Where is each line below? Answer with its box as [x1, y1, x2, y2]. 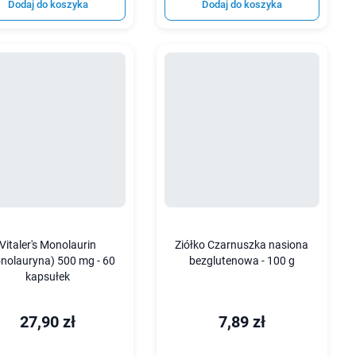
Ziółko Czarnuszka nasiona [175, 238, 309, 253]
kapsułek [25, 270, 71, 284]
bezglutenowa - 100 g [188, 254, 295, 269]
